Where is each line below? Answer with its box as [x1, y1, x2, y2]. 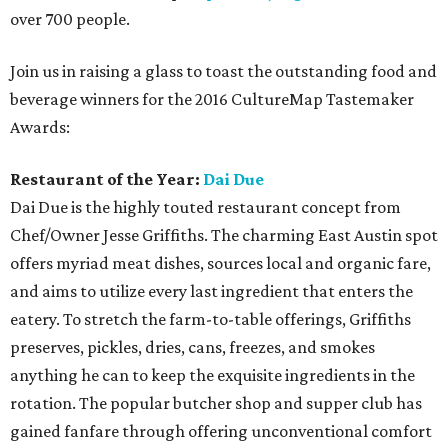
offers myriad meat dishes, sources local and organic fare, [10, 252, 431, 273]
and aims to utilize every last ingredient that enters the [10, 280, 413, 301]
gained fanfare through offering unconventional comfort [10, 420, 432, 441]
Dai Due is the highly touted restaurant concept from [10, 196, 401, 217]
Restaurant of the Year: [10, 168, 203, 189]
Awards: [10, 116, 70, 137]
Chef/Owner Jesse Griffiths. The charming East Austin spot [10, 224, 438, 245]
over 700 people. [10, 8, 130, 29]
